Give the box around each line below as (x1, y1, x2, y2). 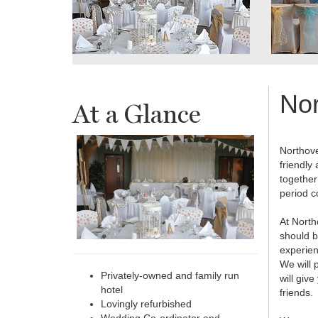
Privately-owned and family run (101, 270, 239, 282)
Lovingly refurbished (101, 298, 192, 310)
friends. (280, 287, 314, 298)
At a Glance (72, 99, 201, 129)
